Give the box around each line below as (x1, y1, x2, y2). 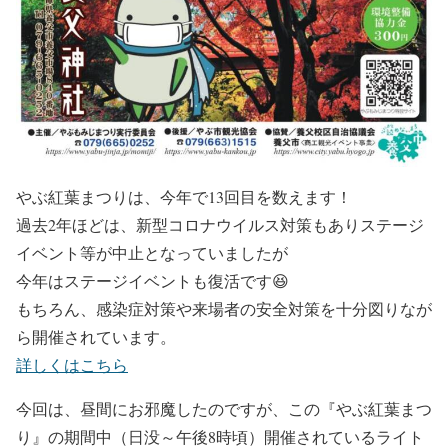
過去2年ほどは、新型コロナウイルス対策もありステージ (16, 214, 424, 236)
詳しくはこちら (16, 354, 128, 376)
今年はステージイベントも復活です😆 (16, 270, 289, 292)
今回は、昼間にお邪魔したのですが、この (16, 398, 320, 420)
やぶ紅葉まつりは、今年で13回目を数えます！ (16, 186, 352, 208)
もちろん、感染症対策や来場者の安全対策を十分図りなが (16, 298, 432, 320)
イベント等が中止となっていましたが (16, 242, 288, 264)
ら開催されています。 (16, 326, 176, 348)
